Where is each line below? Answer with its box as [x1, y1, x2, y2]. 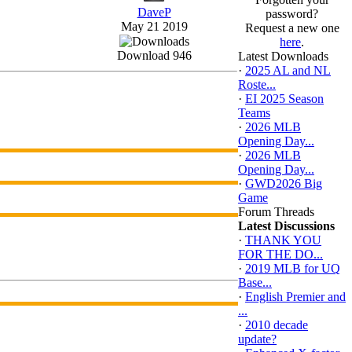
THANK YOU [245, 233, 321, 247]
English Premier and [245, 290, 346, 303]
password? [266, 7, 318, 20]
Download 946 [116, 49, 192, 62]
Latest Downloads [238, 49, 328, 63]
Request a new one [244, 21, 339, 35]
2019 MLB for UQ [245, 262, 340, 275]
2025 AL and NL [245, 64, 331, 77]
